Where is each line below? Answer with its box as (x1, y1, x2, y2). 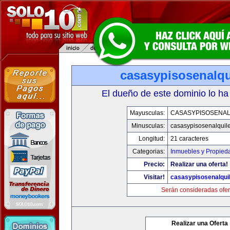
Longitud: (139, 135, 165, 142)
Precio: (144, 161, 165, 168)
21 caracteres (170, 135, 208, 142)
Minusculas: (131, 122, 165, 129)
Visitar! (144, 174, 165, 181)
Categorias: (132, 148, 165, 155)
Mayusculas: (130, 109, 165, 117)
